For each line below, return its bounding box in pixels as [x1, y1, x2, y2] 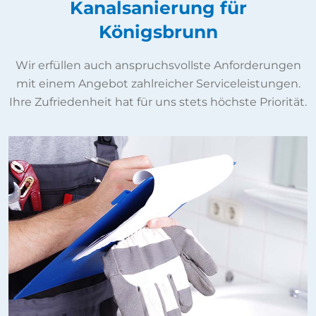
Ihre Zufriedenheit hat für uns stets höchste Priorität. [9, 95, 307, 109]
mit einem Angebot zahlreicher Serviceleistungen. [16, 77, 300, 91]
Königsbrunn [98, 21, 218, 43]
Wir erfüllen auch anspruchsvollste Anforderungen [15, 59, 301, 73]
